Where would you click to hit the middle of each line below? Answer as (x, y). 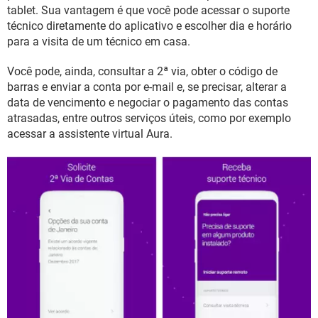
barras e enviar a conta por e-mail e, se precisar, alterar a (147, 87)
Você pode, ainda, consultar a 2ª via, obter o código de (142, 71)
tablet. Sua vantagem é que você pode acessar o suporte (148, 10)
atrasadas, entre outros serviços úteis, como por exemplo (149, 118)
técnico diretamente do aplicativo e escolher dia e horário (149, 26)
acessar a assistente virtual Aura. (90, 134)
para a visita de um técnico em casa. (99, 42)
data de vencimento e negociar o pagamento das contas (148, 103)
